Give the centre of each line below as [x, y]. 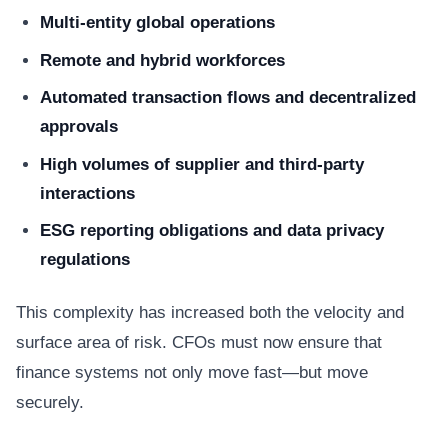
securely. [50, 402]
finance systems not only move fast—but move [192, 372]
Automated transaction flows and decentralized [228, 97]
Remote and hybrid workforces [162, 60]
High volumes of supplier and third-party [202, 164]
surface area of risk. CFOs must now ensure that [199, 342]
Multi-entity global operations [157, 22]
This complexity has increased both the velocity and [210, 312]
